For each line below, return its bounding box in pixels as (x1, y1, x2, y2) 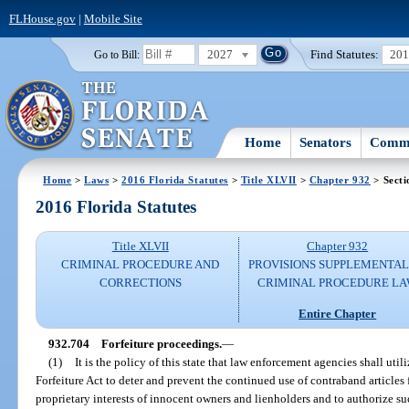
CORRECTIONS (99, 276, 182, 290)
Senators (299, 134, 352, 150)
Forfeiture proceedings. (100, 336, 222, 351)
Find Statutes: (310, 47, 380, 61)
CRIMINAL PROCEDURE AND (61, 257, 220, 272)
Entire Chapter (299, 306, 377, 320)
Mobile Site (83, 11, 142, 26)
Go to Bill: (93, 48, 140, 60)
